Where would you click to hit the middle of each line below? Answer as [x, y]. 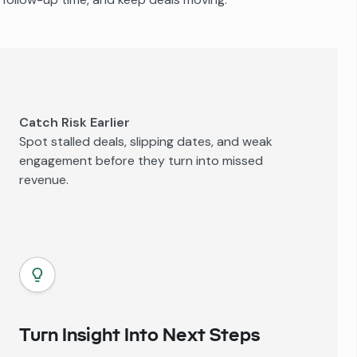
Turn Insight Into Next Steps [139, 334]
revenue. [44, 180]
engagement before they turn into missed [141, 161]
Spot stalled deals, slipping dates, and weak [146, 141]
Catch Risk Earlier [75, 122]
